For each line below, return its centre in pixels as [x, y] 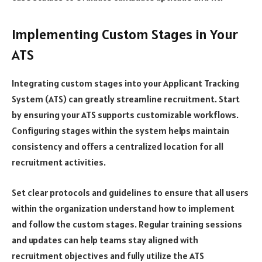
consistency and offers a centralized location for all [118, 146]
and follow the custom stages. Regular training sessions [127, 224]
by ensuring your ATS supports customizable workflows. [125, 115]
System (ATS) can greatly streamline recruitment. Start [126, 99]
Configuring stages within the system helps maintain [120, 131]
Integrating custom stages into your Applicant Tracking [125, 83]
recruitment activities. [59, 162]
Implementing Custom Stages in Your [125, 35]
